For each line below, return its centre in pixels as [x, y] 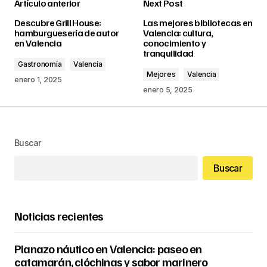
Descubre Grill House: [58, 22]
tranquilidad [168, 53]
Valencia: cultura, [178, 32]
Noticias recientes [59, 215]
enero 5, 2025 [168, 89]
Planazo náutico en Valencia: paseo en [108, 248]
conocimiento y [175, 43]
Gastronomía [40, 64]
